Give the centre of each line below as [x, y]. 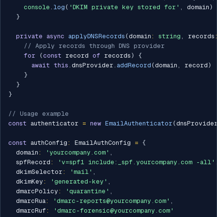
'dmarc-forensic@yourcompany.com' [114, 211]
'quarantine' [87, 191]
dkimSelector [35, 172]
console [37, 7]
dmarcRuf [27, 211]
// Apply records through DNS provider [94, 46]
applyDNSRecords [97, 36]
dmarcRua [27, 201]
